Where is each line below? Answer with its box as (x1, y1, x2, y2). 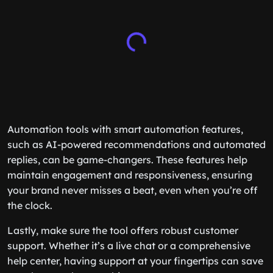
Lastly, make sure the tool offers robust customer (7, 224, 238, 236)
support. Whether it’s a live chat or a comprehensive (7, 239, 250, 252)
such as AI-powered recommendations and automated (7, 138, 266, 151)
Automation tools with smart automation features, (7, 123, 243, 135)
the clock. (7, 199, 52, 211)
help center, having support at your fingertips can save (7, 255, 263, 267)
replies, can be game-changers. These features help (7, 154, 247, 166)
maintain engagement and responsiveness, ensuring (7, 169, 252, 181)
